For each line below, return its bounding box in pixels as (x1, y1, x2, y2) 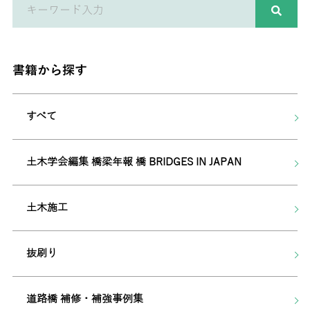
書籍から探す (12, 63, 87, 77)
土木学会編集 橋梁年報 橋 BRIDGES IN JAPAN (26, 156, 241, 167)
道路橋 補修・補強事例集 (26, 293, 143, 304)
